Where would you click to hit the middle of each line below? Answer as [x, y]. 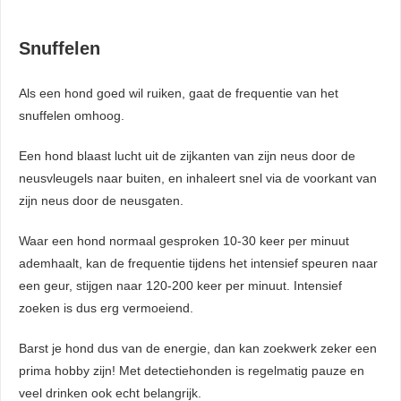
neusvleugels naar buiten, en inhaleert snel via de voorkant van [198, 178]
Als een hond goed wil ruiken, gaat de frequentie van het [179, 93]
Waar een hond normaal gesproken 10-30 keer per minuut [184, 240]
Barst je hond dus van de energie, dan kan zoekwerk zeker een [198, 348]
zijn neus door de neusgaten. [101, 200]
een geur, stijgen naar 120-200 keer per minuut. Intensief [180, 285]
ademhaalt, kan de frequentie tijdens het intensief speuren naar [198, 263]
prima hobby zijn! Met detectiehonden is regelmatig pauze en [192, 370]
